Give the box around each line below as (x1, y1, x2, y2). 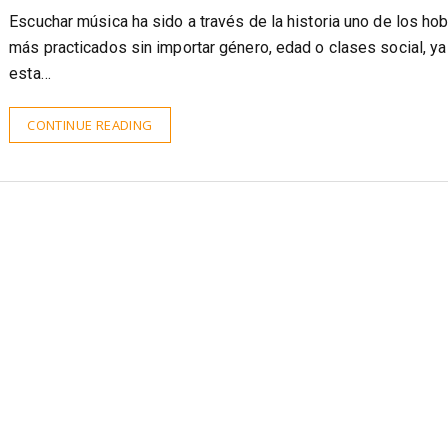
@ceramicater (11, 22, 90, 37)
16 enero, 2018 (103, 23, 183, 37)
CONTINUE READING (27, 155, 153, 173)
